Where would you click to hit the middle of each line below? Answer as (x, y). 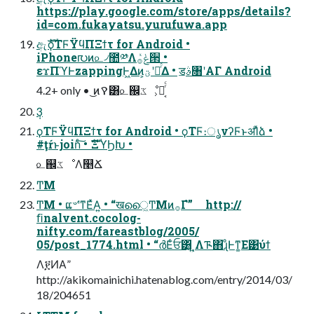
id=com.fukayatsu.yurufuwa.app (132, 24)
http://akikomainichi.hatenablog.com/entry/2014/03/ (164, 279)
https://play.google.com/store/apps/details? (164, 11)
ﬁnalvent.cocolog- (89, 217)
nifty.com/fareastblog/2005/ (118, 231)
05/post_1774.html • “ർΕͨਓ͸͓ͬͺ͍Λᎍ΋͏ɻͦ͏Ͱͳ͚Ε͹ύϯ (153, 244)
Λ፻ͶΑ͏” (57, 264)
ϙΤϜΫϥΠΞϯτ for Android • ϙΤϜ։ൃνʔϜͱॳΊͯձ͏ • (155, 130)
